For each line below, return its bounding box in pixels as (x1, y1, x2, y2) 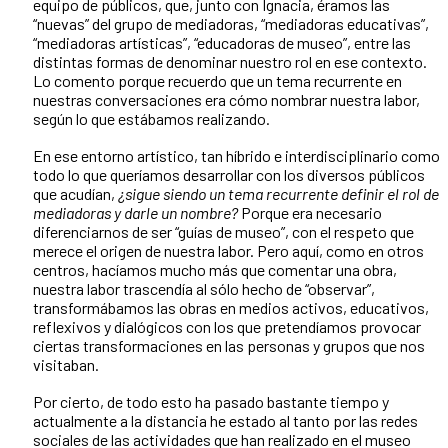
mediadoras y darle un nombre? (33, 203, 241, 223)
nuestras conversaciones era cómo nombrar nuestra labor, (33, 90, 420, 110)
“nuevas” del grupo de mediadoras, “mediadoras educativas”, (33, 14, 429, 34)
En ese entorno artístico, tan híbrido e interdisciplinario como (33, 146, 440, 166)
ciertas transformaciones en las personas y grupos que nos (33, 336, 425, 356)
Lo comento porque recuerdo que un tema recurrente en (33, 71, 402, 91)
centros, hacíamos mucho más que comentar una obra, (33, 260, 397, 280)
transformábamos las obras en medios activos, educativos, (33, 298, 429, 318)
